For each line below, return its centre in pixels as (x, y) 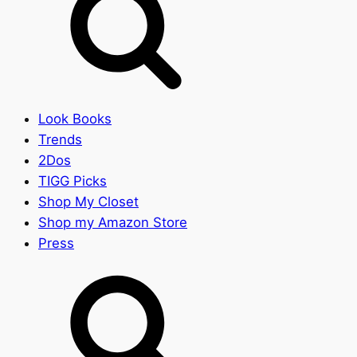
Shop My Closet (88, 201)
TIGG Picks (73, 180)
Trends (60, 139)
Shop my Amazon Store (113, 222)
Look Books (75, 118)
